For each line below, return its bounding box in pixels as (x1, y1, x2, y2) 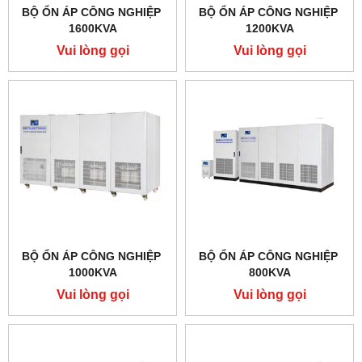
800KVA (248, 265, 291, 279)
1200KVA (245, 21, 294, 35)
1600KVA (68, 21, 117, 35)
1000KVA (68, 265, 117, 279)
